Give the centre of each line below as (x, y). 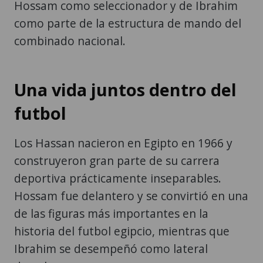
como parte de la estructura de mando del (128, 23)
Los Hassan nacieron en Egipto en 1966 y (123, 143)
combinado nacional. (70, 41)
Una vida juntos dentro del (125, 89)
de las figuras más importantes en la (111, 213)
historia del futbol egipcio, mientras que (122, 231)
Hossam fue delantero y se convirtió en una (131, 195)
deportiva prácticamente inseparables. (118, 178)
